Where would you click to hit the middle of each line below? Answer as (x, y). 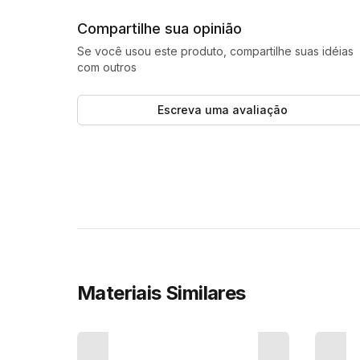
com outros (107, 67)
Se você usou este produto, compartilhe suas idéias (215, 51)
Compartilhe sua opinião (160, 29)
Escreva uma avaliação (223, 110)
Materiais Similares (162, 293)
